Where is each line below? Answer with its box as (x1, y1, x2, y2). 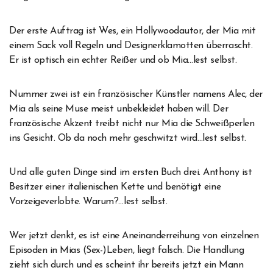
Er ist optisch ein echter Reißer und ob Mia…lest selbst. (9, 55, 237, 66)
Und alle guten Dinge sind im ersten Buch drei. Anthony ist (9, 168, 252, 178)
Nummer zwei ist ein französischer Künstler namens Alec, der (9, 90, 263, 100)
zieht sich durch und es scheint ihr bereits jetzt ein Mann (9, 260, 244, 271)
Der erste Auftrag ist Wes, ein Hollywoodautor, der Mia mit (9, 26, 256, 37)
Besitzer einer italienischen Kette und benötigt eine (9, 182, 221, 193)
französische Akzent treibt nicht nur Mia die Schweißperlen (9, 119, 255, 129)
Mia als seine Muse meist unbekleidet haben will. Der (9, 104, 229, 115)
